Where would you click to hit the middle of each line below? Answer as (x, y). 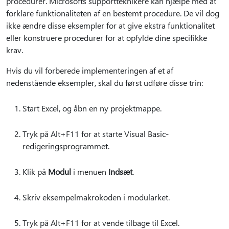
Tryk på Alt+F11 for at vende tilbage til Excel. (101, 223)
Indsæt (120, 171)
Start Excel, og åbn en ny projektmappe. (92, 108)
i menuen (90, 171)
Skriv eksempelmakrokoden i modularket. (96, 197)
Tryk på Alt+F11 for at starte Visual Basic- (96, 134)
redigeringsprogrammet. (66, 146)
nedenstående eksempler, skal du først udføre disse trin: (105, 83)
